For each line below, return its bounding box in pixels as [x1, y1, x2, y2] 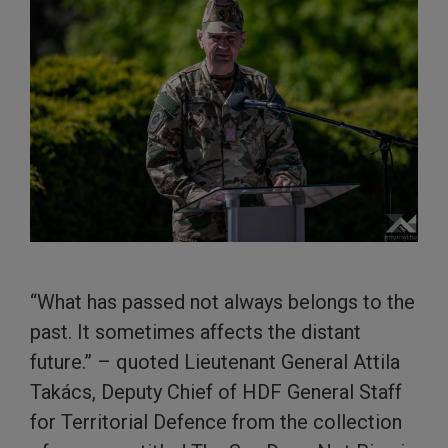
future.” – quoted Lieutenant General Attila [30, 350, 400, 375]
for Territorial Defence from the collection [30, 410, 402, 435]
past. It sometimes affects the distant [30, 320, 361, 345]
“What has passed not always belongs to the [30, 290, 415, 315]
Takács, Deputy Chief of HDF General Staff [30, 380, 402, 405]
